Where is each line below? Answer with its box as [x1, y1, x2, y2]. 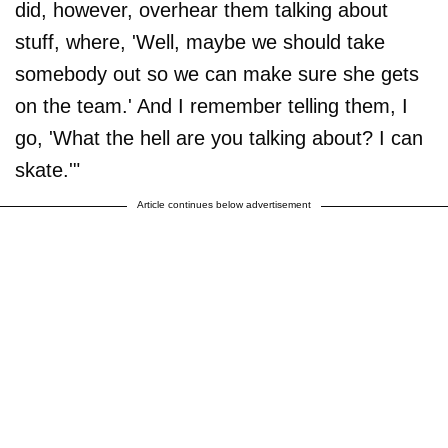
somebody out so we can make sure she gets [15, 62, 419, 85]
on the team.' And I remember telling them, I [15, 94, 408, 117]
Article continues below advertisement [137, 198, 311, 210]
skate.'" [15, 158, 80, 181]
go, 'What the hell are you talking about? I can [15, 126, 423, 149]
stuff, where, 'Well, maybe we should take [15, 30, 385, 53]
